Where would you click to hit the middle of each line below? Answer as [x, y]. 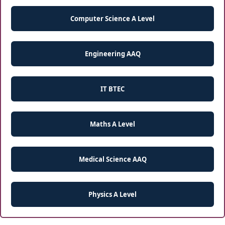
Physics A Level [113, 194]
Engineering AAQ [113, 53]
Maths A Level [113, 124]
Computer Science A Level [113, 18]
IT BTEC [113, 89]
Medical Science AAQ [113, 159]
